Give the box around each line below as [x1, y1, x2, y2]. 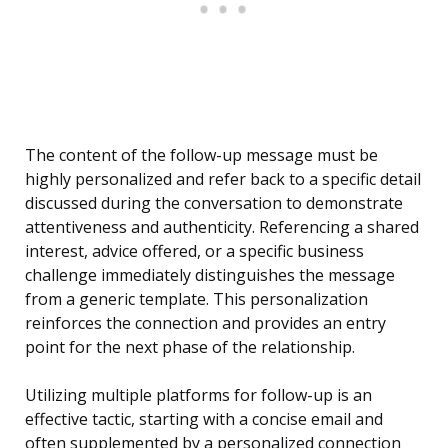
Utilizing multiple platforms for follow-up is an [25, 384, 372, 407]
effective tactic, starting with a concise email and [25, 408, 383, 431]
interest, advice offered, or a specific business [25, 240, 364, 263]
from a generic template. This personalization [25, 288, 368, 311]
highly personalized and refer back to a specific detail [25, 168, 421, 191]
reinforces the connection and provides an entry [25, 312, 386, 335]
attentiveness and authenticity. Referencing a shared [25, 216, 419, 239]
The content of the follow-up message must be [25, 144, 378, 167]
